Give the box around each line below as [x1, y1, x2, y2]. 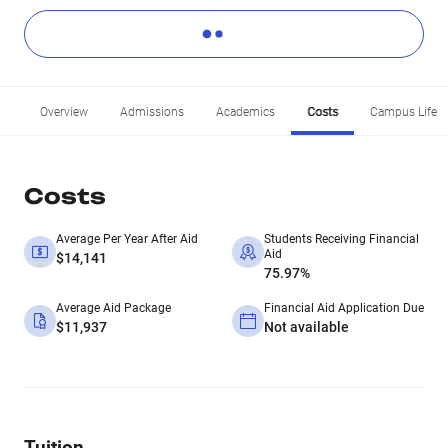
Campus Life [370, 105, 437, 119]
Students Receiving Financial [264, 232, 419, 246]
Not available [264, 319, 349, 335]
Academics [216, 105, 275, 119]
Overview [40, 105, 88, 119]
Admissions [120, 105, 184, 119]
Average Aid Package [56, 301, 171, 315]
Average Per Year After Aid [56, 232, 198, 246]
